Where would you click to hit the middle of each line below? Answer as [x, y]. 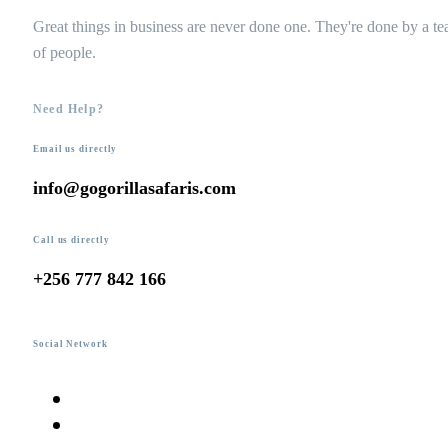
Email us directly [75, 148]
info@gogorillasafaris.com [134, 187]
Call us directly [71, 239]
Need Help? [68, 108]
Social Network [70, 344]
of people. [64, 52]
